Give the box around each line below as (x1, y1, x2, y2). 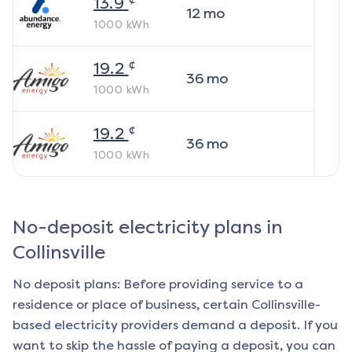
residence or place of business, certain (13, 297, 251, 312)
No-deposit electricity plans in (13, 216, 283, 238)
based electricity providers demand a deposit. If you (13, 317, 338, 332)
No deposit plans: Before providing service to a (13, 277, 303, 291)
